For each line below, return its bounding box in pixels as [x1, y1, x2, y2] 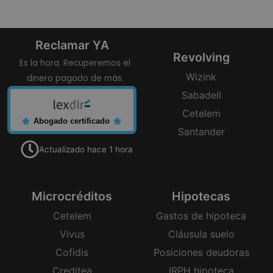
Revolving [172, 49, 230, 65]
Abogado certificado [33, 116, 110, 126]
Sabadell [181, 88, 221, 101]
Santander [177, 125, 225, 138]
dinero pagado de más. [26, 72, 124, 84]
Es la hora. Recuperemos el [19, 57, 130, 69]
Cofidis [55, 246, 88, 258]
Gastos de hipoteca [156, 209, 246, 222]
